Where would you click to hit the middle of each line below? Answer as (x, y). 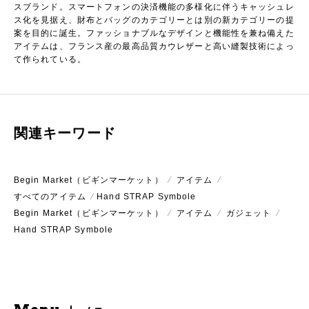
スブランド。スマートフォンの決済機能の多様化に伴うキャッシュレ (154, 7)
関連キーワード (65, 133)
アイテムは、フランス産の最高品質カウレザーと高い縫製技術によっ (154, 46)
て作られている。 (50, 59)
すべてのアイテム (50, 197)
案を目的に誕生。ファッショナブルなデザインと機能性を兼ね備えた (154, 33)
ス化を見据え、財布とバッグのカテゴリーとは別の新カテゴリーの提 (154, 20)
